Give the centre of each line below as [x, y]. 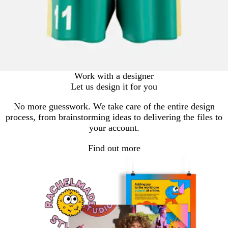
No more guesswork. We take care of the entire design [114, 106]
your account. [114, 127]
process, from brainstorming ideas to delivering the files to [114, 117]
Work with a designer [114, 76]
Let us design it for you [114, 86]
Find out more [114, 148]
